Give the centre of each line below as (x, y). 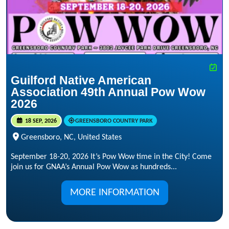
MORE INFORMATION (114, 192)
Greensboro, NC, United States (71, 137)
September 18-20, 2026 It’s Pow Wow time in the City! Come (111, 157)
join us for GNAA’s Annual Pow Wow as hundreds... (94, 167)
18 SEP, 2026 (40, 121)
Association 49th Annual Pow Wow (108, 92)
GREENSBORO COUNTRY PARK (114, 121)
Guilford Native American (81, 81)
